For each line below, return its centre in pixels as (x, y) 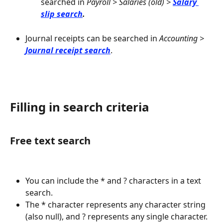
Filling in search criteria (80, 107)
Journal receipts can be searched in (92, 38)
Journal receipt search (68, 50)
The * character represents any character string (116, 205)
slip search (62, 14)
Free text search (50, 140)
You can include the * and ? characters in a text (114, 181)
